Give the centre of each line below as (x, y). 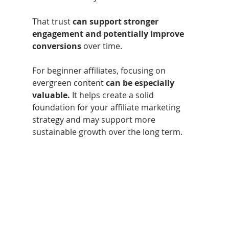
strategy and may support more (95, 119)
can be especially (141, 83)
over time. (101, 46)
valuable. (51, 95)
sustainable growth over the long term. (107, 132)
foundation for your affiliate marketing (107, 107)
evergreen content (69, 83)
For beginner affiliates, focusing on (100, 70)
